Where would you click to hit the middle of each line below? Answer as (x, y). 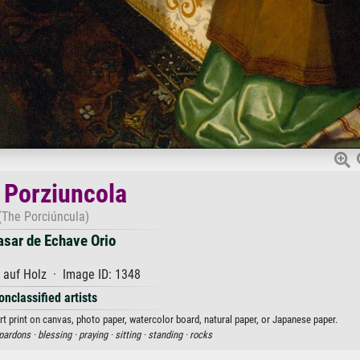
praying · (96, 335)
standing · (168, 335)
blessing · (58, 335)
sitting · (131, 335)
